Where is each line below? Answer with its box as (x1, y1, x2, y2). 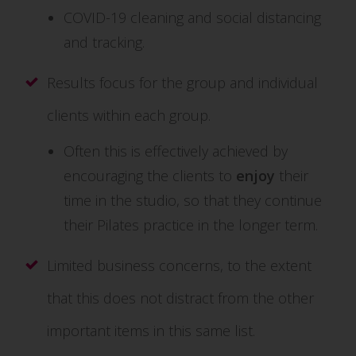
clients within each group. (47, 106, 211, 125)
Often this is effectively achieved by (64, 141, 288, 161)
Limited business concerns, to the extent (47, 256, 311, 275)
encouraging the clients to (64, 166, 236, 185)
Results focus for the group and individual (47, 73, 318, 92)
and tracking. (64, 33, 145, 52)
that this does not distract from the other (47, 288, 314, 308)
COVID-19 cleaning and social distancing (64, 8, 321, 27)
